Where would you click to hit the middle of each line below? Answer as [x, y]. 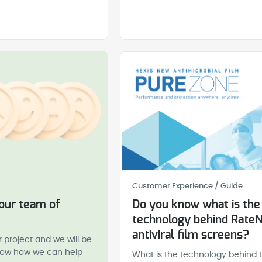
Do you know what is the [196, 205]
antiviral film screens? [190, 235]
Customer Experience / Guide [187, 187]
